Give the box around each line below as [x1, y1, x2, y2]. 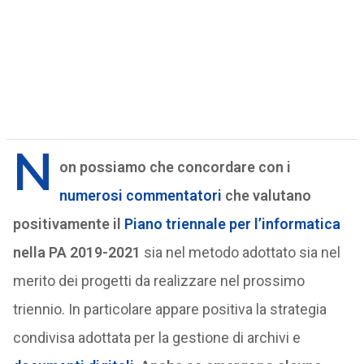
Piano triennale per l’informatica [123, 215, 340, 232]
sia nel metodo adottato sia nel [140, 244, 340, 261]
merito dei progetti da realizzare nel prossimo [12, 272, 305, 289]
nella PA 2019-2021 [12, 244, 141, 261]
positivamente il [12, 215, 124, 232]
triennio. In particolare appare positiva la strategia [12, 301, 327, 318]
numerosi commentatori [58, 187, 222, 204]
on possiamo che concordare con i [58, 158, 291, 175]
